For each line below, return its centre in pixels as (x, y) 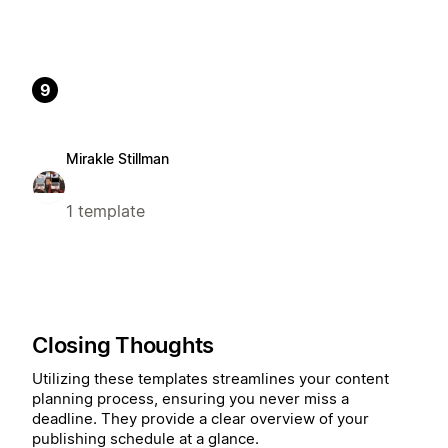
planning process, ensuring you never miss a (190, 399)
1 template (105, 211)
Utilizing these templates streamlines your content (210, 379)
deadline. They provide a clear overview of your (200, 419)
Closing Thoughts (123, 345)
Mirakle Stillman (117, 159)
